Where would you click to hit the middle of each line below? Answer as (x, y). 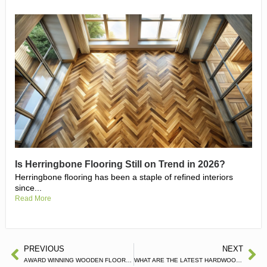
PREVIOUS (44, 249)
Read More (33, 198)
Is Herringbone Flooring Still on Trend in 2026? (120, 164)
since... (28, 187)
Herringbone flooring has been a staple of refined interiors (124, 177)
